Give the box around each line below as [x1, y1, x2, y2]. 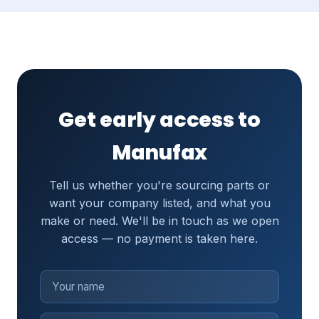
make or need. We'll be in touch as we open [40, 214, 279, 229]
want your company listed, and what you [48, 196, 271, 211]
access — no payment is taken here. [61, 231, 258, 246]
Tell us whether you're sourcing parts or [49, 178, 270, 193]
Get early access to [58, 105, 261, 135]
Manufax [112, 138, 207, 167]
